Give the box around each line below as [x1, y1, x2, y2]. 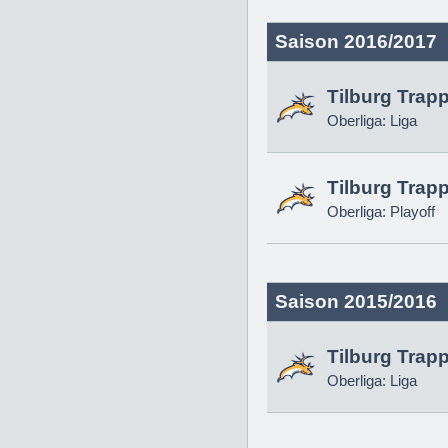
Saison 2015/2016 [275, 291, 437, 312]
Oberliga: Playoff [327, 203, 435, 220]
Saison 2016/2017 [275, 31, 437, 52]
